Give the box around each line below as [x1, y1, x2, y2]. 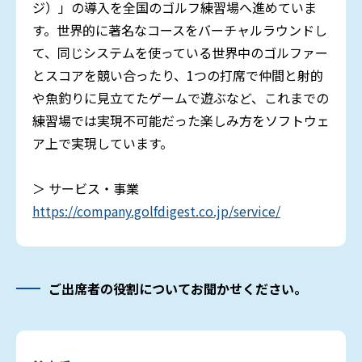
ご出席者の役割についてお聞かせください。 [48, 278, 307, 298]
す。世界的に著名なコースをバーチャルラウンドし [32, 19, 327, 40]
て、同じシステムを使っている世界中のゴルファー [32, 42, 328, 62]
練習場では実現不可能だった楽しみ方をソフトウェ [32, 110, 330, 130]
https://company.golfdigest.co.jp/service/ [32, 200, 280, 221]
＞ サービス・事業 [32, 178, 139, 198]
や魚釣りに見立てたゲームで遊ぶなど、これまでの [32, 87, 329, 107]
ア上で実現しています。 [32, 133, 173, 153]
